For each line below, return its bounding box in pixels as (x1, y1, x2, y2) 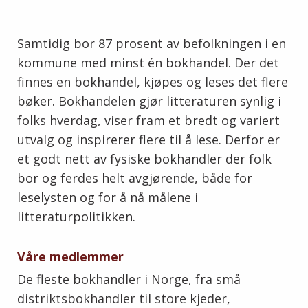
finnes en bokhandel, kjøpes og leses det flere (17, 74, 288, 91)
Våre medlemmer (17, 248, 124, 265)
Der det (234, 54, 279, 71)
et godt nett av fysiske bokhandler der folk (17, 151, 272, 168)
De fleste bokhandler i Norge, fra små (17, 271, 241, 288)
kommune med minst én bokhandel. (17, 54, 234, 71)
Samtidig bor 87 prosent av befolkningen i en (17, 35, 286, 52)
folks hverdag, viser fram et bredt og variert (17, 112, 280, 129)
